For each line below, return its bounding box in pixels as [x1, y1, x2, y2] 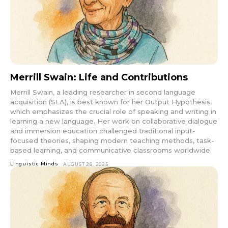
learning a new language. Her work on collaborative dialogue [10, 117, 217, 125]
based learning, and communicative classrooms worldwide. [10, 146, 212, 154]
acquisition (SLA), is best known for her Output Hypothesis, [10, 97, 212, 106]
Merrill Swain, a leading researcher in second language [10, 88, 195, 96]
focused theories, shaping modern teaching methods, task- [10, 136, 214, 145]
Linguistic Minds [10, 160, 59, 166]
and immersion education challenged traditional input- [10, 126, 195, 135]
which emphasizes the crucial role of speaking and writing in [10, 107, 216, 116]
